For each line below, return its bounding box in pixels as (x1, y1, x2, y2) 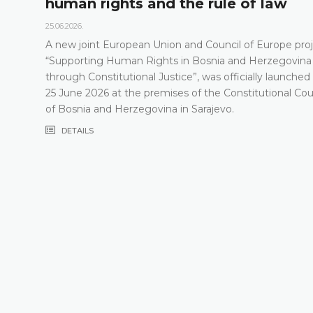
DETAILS (59, 125, 94, 136)
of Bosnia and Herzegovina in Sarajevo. (45, 102, 234, 115)
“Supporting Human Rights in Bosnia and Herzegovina (45, 54, 312, 67)
